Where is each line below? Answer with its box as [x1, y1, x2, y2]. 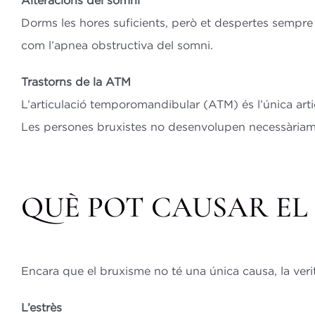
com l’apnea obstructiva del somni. [20, 39, 213, 52]
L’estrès [20, 300, 62, 314]
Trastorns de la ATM [20, 75, 131, 89]
